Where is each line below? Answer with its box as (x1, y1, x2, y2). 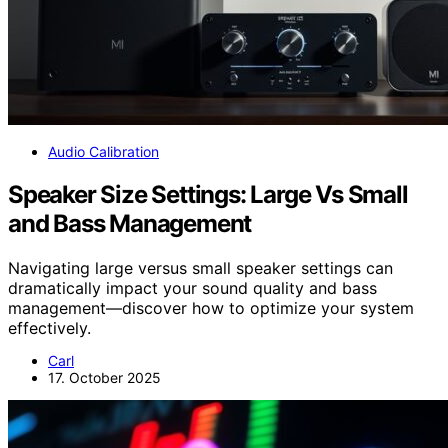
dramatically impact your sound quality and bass (8, 278, 377, 298)
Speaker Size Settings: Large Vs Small (8, 180, 408, 210)
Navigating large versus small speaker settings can (8, 258, 393, 278)
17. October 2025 (48, 369, 161, 386)
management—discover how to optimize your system (8, 298, 414, 318)
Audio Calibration (48, 143, 159, 161)
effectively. (8, 318, 91, 338)
